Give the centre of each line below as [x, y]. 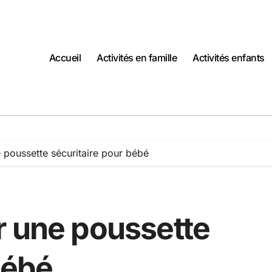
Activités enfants [229, 58]
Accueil [65, 58]
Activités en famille [137, 58]
